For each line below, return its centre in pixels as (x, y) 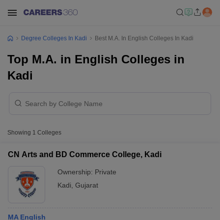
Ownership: (76, 172)
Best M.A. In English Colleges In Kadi (144, 38)
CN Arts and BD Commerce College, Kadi (85, 154)
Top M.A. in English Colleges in (96, 59)
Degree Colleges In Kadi (54, 38)
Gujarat (87, 185)
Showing (20, 133)
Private (106, 172)
